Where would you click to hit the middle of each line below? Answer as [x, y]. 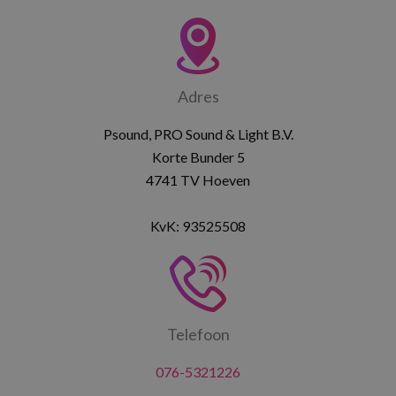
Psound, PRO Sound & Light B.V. [198, 134]
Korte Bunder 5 [198, 157]
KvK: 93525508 [198, 226]
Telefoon [198, 334]
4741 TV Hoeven [198, 180]
